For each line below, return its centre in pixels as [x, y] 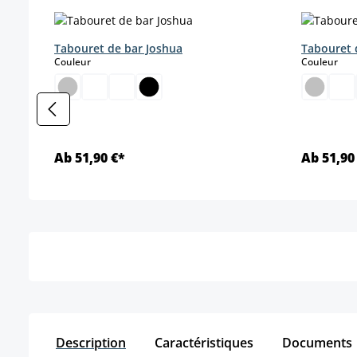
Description [91, 342]
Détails [166, 213]
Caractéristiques [204, 342]
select [105, 61]
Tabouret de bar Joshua [118, 48]
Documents [319, 342]
